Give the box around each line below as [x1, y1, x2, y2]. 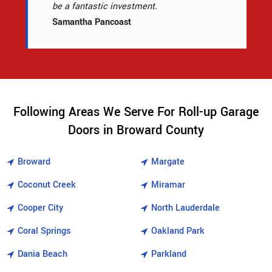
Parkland [151, 248, 186, 261]
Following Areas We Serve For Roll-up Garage [13, 103, 259, 121]
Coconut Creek [18, 178, 76, 192]
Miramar [151, 178, 185, 192]
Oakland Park [151, 225, 205, 238]
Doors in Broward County [68, 121, 204, 140]
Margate [151, 155, 185, 169]
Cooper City [18, 202, 63, 215]
